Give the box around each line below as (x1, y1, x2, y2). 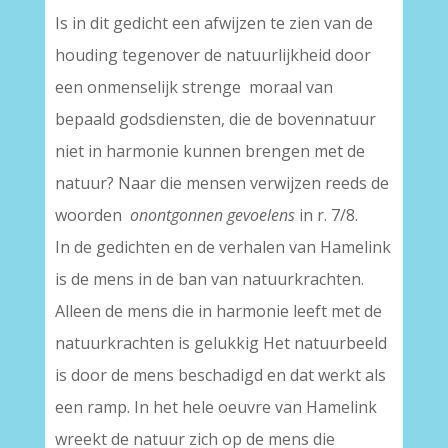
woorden (54, 204, 130, 226)
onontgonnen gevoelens (129, 204, 295, 226)
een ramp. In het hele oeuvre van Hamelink (54, 396, 377, 418)
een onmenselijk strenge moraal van (54, 76, 333, 98)
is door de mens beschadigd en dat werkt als (54, 364, 386, 386)
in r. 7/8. (294, 204, 358, 226)
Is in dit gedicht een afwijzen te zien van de (54, 12, 373, 34)
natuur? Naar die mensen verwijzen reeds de (54, 172, 389, 194)
